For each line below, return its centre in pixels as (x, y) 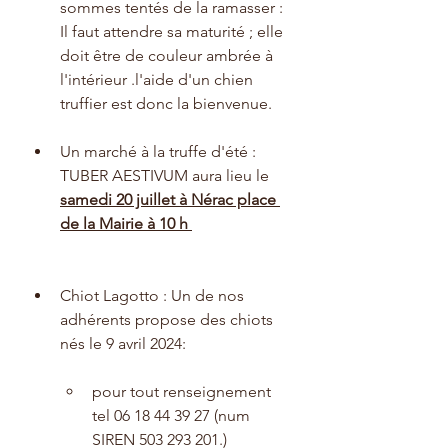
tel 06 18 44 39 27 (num (173, 415)
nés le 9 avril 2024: (123, 343)
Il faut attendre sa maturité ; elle (173, 31)
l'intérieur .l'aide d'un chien (158, 79)
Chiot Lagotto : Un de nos (154, 295)
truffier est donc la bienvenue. (166, 103)
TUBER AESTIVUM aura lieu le (166, 175)
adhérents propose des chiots (168, 319)
